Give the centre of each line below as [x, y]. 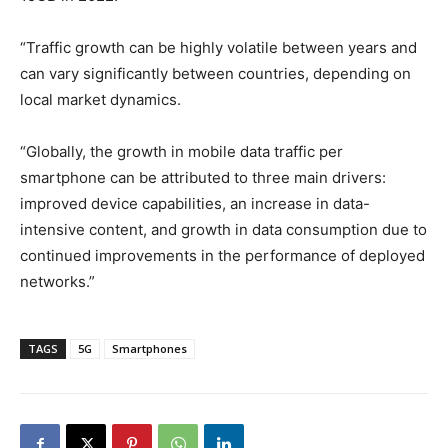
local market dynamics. [100, 100]
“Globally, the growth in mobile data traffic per [181, 152]
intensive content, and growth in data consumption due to [223, 230]
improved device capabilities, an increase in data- [195, 204]
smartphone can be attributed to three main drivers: [203, 178]
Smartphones [149, 349]
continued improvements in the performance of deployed [222, 256]
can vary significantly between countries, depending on [215, 74]
